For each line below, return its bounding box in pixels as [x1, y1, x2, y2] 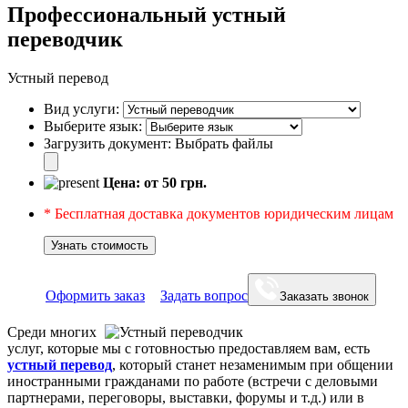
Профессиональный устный [7, 2, 286, 26]
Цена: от [103, 174, 162, 190]
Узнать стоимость [51, 238, 148, 252]
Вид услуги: [44, 100, 119, 117]
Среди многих [7, 323, 97, 340]
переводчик [7, 26, 123, 51]
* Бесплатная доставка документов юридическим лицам [44, 205, 393, 221]
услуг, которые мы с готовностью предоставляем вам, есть [7, 340, 370, 356]
